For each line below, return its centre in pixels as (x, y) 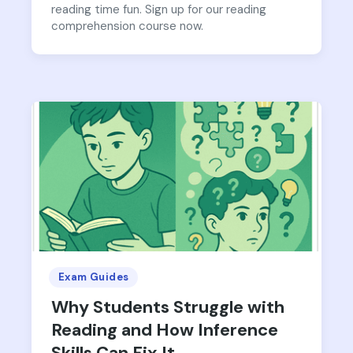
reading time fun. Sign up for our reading (159, 9)
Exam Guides (94, 277)
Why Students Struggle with (168, 307)
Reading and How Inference (165, 330)
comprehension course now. (127, 26)
